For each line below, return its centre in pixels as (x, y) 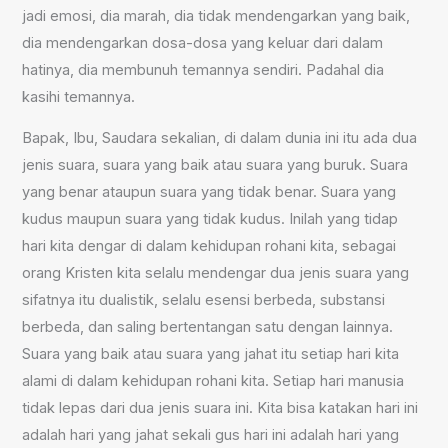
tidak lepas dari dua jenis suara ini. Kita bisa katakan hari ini (220, 408)
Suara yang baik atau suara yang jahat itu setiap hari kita (211, 354)
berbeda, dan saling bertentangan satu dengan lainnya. (208, 327)
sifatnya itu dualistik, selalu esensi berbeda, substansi (204, 300)
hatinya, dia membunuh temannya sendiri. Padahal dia (203, 69)
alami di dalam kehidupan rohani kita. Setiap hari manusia (213, 381)
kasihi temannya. (79, 96)
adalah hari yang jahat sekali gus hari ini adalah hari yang (211, 435)
